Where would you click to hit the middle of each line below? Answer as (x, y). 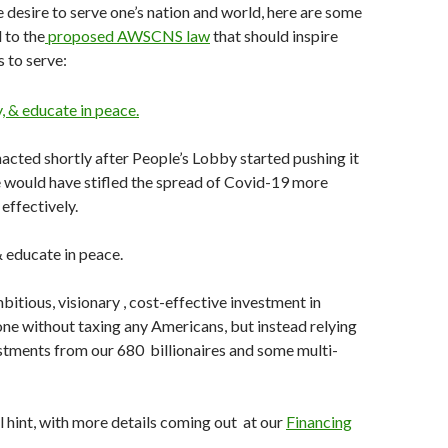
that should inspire (274, 36)
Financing (319, 422)
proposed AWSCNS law (127, 36)
